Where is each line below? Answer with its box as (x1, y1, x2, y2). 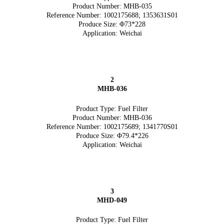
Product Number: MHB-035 (72, 2, 152, 10)
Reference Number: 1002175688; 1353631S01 (46, 11, 178, 19)
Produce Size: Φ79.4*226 (75, 131, 148, 139)
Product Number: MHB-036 (72, 113, 152, 121)
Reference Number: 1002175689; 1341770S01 (46, 122, 178, 130)
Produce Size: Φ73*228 (78, 20, 145, 28)
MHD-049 (97, 196, 127, 204)
